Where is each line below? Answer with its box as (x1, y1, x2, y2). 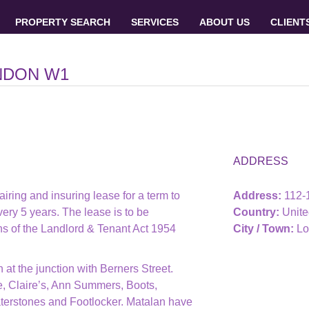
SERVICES (130, 17, 179, 28)
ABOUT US (199, 17, 250, 28)
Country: (233, 206, 279, 218)
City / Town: (233, 223, 294, 235)
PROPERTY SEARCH (14, 17, 110, 28)
